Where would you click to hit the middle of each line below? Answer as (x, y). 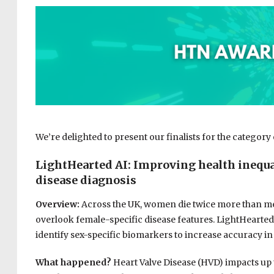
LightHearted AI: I (87, 165)
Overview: (58, 205)
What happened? (74, 263)
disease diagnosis (86, 180)
